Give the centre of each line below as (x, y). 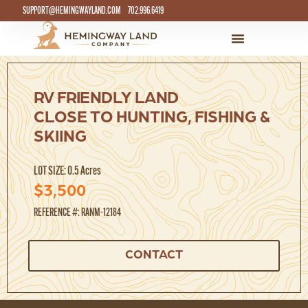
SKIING (60, 137)
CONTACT (154, 255)
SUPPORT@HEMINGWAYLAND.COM (72, 10)
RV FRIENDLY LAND (106, 99)
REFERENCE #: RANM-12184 (77, 212)
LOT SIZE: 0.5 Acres (67, 170)
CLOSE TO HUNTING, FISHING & (152, 118)
